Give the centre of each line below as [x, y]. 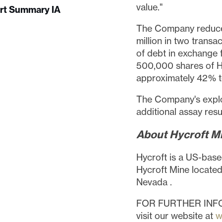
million [150, 41]
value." [149, 7]
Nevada [153, 182]
